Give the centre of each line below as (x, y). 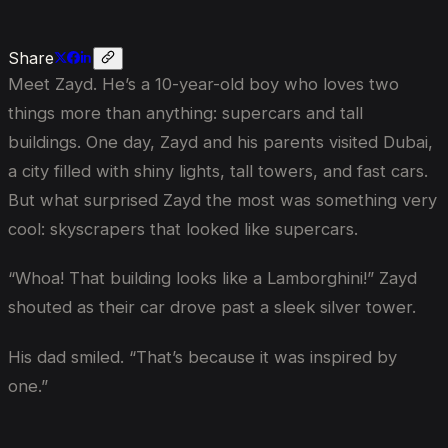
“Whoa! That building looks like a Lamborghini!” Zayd (212, 278)
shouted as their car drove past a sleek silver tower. (212, 307)
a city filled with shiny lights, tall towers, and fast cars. (218, 170)
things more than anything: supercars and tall (185, 112)
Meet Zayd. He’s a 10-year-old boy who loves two (203, 83)
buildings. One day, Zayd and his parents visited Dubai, (220, 141)
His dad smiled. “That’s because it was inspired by (202, 357)
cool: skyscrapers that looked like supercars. (183, 228)
